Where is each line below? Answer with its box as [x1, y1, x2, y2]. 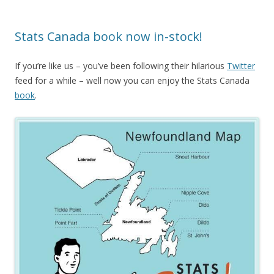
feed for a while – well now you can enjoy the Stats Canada [15, 75, 250, 87]
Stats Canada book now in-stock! [15, 28, 202, 45]
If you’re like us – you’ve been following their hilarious [15, 60, 227, 72]
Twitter [227, 60, 255, 72]
